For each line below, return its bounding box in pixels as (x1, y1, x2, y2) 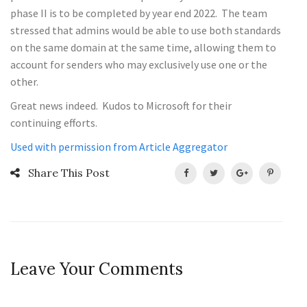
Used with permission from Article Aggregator (10, 139, 228, 153)
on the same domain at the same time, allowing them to (10, 40, 276, 54)
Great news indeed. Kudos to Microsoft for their (10, 98, 232, 112)
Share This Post (20, 165, 110, 180)
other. (10, 74, 38, 88)
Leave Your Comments (10, 258, 183, 280)
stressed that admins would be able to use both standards (10, 23, 281, 37)
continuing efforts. (10, 115, 97, 130)
